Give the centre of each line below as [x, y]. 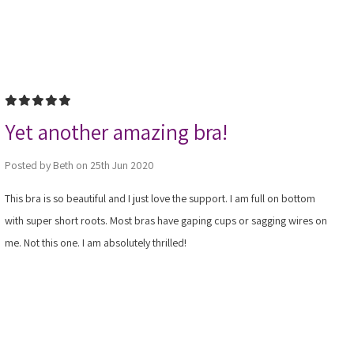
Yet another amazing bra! [116, 131]
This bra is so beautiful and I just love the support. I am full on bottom [160, 198]
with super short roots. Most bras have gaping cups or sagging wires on [166, 220]
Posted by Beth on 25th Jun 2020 [79, 165]
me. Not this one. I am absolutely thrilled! [95, 242]
